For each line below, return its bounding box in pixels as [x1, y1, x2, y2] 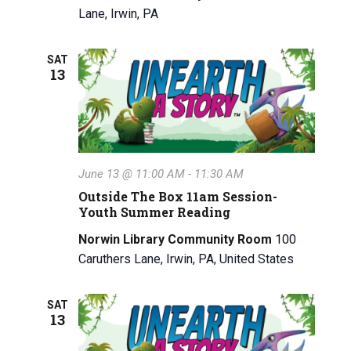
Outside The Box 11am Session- [78, 187, 278, 204]
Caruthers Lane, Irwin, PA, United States [78, 251, 295, 266]
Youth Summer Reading [78, 203, 231, 220]
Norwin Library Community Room [78, 231, 276, 247]
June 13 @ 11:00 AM [78, 166, 186, 181]
